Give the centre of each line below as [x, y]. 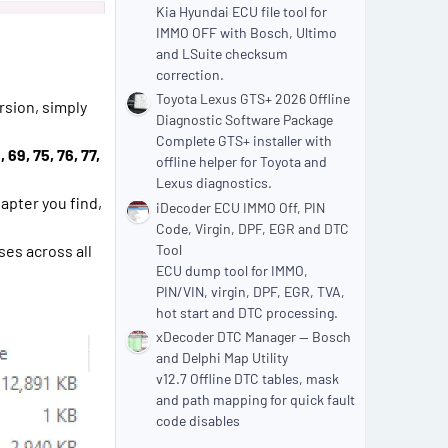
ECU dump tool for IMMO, [232, 270]
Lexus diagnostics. [214, 183]
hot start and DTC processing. [247, 312]
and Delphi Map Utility [222, 358]
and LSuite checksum [222, 53]
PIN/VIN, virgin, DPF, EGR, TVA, [250, 291]
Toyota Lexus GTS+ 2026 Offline [253, 99]
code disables [198, 421]
